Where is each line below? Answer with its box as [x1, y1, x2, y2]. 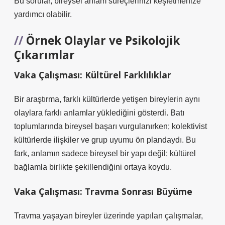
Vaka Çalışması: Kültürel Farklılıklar [14, 69, 171, 81]
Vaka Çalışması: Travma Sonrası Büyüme [14, 185, 192, 197]
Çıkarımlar [14, 47, 75, 63]
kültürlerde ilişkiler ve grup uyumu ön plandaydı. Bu [14, 136, 196, 144]
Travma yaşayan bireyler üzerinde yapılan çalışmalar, [14, 211, 203, 220]
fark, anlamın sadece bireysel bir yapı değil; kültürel [14, 149, 196, 158]
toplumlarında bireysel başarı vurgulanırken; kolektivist [14, 122, 207, 131]
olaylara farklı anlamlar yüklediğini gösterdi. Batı [14, 108, 184, 117]
